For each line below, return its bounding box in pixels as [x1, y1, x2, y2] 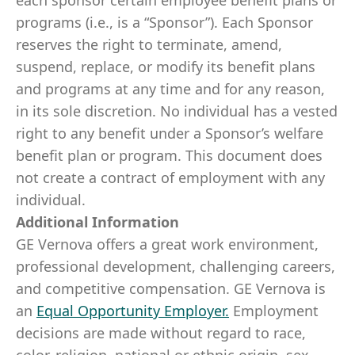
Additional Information [16, 212, 179, 231]
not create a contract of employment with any [16, 168, 325, 187]
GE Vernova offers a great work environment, [16, 235, 319, 254]
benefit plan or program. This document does [16, 146, 323, 165]
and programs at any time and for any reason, [16, 79, 325, 98]
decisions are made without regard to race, [16, 323, 306, 342]
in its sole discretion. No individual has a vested [16, 101, 338, 120]
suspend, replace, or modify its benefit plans [16, 57, 315, 76]
